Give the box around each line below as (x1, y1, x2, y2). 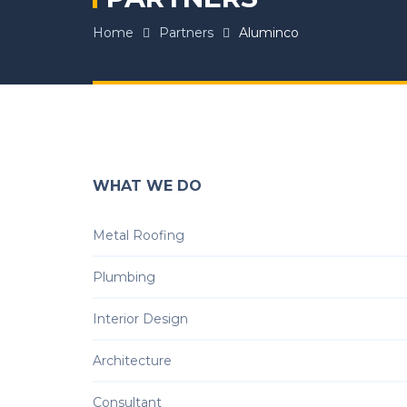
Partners (159, 25, 213, 41)
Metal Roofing (93, 227, 184, 243)
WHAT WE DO (93, 177, 202, 194)
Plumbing (93, 269, 155, 285)
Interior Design (93, 311, 188, 327)
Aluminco (239, 25, 299, 41)
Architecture (93, 352, 172, 369)
